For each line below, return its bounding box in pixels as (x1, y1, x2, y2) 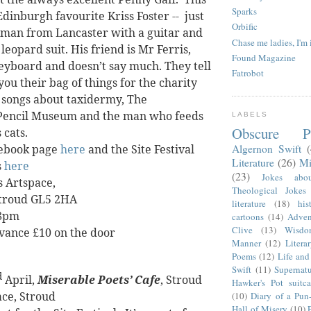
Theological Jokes (232, 183, 307, 196)
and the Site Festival (85, 142, 194, 158)
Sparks (232, 5, 257, 18)
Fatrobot (232, 67, 264, 80)
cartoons (232, 210, 264, 223)
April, (2, 272, 37, 288)
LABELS (232, 110, 269, 119)
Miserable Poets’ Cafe (37, 272, 160, 288)
